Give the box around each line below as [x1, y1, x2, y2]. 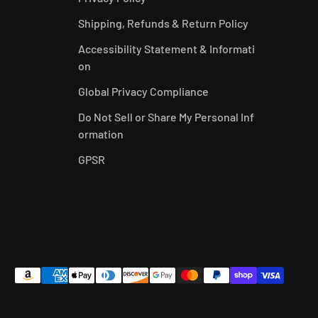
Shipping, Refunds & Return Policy [77, 16, 248, 30]
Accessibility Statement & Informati [77, 41, 255, 55]
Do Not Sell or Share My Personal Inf [77, 109, 254, 124]
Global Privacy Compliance [77, 84, 209, 98]
